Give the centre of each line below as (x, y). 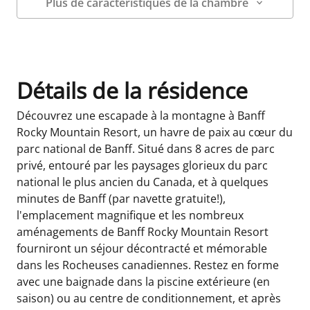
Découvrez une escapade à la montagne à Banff (141, 115)
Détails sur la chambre (76, 26)
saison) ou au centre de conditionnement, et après (149, 298)
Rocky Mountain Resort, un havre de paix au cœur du (155, 132)
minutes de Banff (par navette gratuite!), (121, 198)
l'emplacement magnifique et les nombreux (130, 215)
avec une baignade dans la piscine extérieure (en (143, 281)
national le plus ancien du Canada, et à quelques (143, 182)
